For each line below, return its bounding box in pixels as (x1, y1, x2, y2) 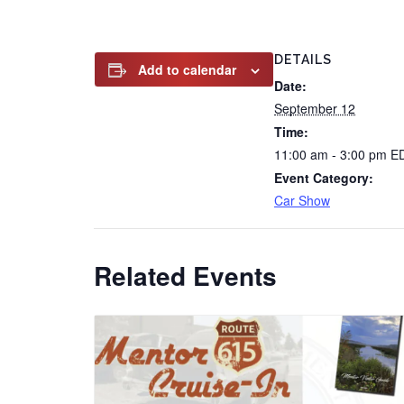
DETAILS (274, 52, 332, 67)
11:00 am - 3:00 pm (274, 145, 390, 163)
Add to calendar (138, 60, 236, 78)
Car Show (274, 191, 330, 209)
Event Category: (274, 169, 373, 187)
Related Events (94, 257, 277, 294)
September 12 (274, 99, 355, 117)
